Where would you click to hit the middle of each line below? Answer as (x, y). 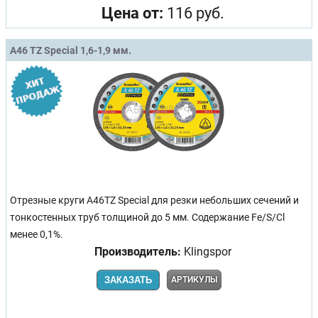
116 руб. (193, 13)
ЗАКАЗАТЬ (128, 280)
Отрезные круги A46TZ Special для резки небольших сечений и (154, 200)
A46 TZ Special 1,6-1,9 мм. (71, 50)
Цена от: (132, 13)
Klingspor (206, 251)
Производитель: (137, 251)
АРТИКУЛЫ (194, 279)
